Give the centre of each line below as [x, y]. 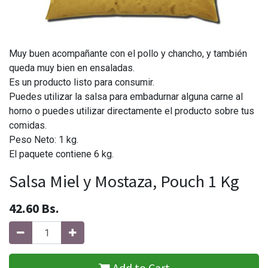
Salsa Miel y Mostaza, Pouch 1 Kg [124, 181]
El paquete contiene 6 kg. [61, 154]
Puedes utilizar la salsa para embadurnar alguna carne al [126, 97]
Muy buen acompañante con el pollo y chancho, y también [128, 54]
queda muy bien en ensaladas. [72, 68]
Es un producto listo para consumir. [82, 82]
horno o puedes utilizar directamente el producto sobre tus [132, 111]
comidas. [28, 125]
